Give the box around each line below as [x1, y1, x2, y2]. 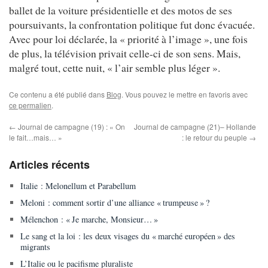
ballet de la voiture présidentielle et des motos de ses [9, 2, 232, 17]
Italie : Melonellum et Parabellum [20, 179, 136, 191]
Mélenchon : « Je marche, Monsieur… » [20, 213, 158, 225]
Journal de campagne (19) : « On [16, 121, 125, 132]
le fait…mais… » [9, 132, 62, 142]
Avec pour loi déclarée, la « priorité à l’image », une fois [9, 31, 248, 46]
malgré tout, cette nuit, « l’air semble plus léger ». [9, 60, 220, 75]
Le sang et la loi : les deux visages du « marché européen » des [20, 230, 235, 242]
